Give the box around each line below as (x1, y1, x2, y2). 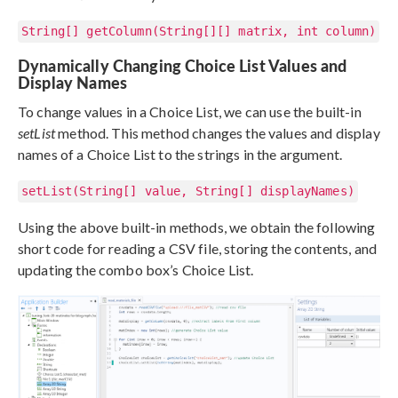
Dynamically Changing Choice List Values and (18, 53, 347, 76)
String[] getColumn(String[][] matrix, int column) (21, 23, 377, 38)
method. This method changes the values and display (55, 123, 380, 141)
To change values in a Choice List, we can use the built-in (18, 102, 362, 120)
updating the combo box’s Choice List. (18, 260, 254, 278)
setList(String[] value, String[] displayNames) (21, 183, 354, 198)
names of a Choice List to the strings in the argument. (18, 145, 343, 163)
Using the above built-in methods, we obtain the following (18, 218, 376, 235)
